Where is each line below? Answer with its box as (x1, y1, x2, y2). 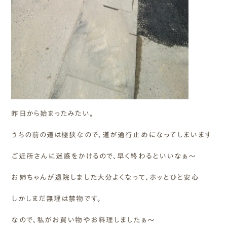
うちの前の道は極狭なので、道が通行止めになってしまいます (11, 131, 212, 138)
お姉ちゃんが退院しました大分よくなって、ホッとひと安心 (11, 173, 199, 181)
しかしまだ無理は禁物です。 (11, 195, 101, 202)
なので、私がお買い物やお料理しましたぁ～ (11, 216, 155, 223)
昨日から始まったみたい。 (11, 109, 94, 117)
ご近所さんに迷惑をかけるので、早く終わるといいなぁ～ (11, 152, 197, 160)
